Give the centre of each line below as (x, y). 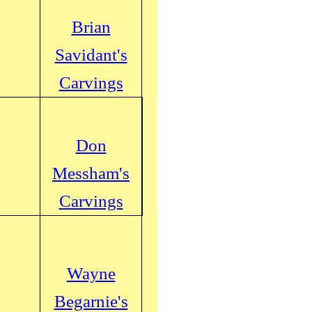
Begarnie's (91, 301)
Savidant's (91, 55)
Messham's (91, 173)
